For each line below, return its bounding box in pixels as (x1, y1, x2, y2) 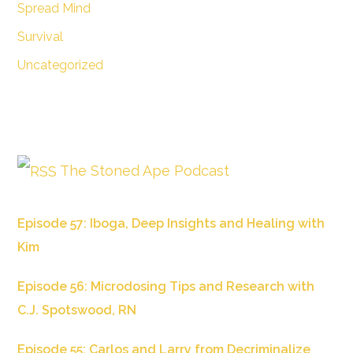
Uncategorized (17, 57, 103, 72)
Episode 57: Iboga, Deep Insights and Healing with (17, 216, 325, 232)
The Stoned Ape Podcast (59, 162, 229, 179)
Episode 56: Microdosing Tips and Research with (17, 279, 314, 295)
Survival (17, 28, 63, 44)
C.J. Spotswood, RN (17, 303, 136, 318)
